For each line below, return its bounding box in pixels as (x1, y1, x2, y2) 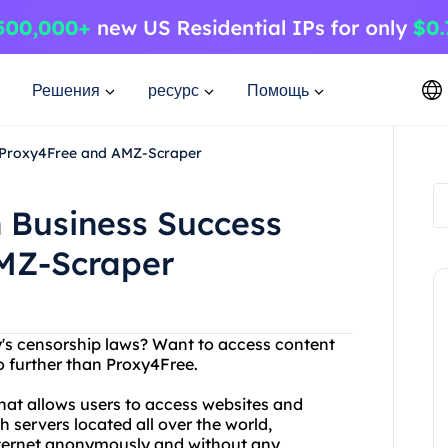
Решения (32, 79, 100, 100)
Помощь (247, 79, 309, 100)
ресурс (148, 79, 199, 100)
